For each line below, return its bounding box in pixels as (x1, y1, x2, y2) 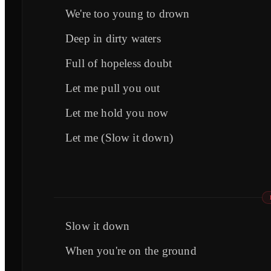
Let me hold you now (65, 106, 169, 119)
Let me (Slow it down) (65, 131, 173, 144)
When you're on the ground (65, 244, 197, 257)
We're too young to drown (65, 7, 190, 20)
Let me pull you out (65, 81, 160, 94)
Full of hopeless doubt (65, 56, 172, 70)
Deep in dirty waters (65, 31, 161, 45)
